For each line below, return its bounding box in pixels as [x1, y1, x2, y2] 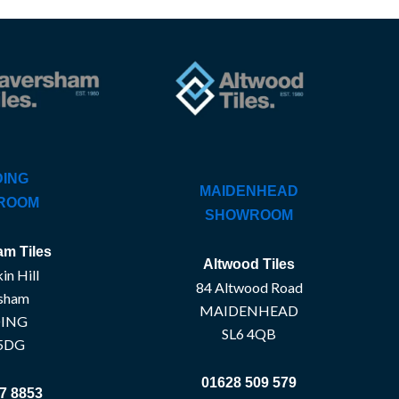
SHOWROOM [205, 207, 293, 223]
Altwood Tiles [203, 256, 295, 272]
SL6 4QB [222, 324, 276, 342]
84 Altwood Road [195, 278, 303, 296]
